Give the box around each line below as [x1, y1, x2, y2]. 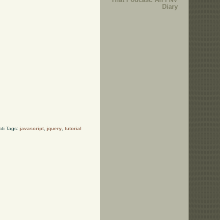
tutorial [64, 126, 82, 132]
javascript [19, 126, 44, 132]
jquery [46, 126, 62, 132]
